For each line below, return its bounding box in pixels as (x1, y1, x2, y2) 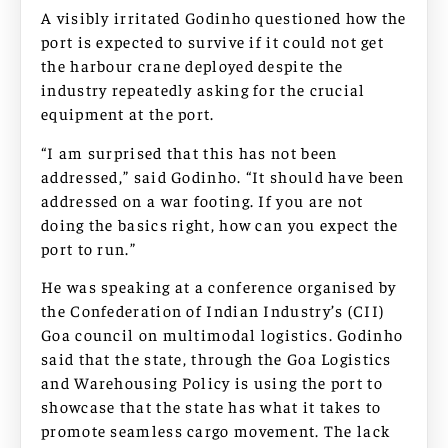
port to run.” (41, 237, 136, 258)
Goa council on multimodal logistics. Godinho (41, 324, 404, 345)
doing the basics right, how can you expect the (41, 213, 399, 234)
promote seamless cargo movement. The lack (41, 420, 391, 441)
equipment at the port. (41, 103, 215, 124)
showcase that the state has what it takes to (41, 396, 382, 417)
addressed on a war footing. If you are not (41, 189, 364, 210)
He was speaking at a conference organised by (41, 276, 397, 297)
